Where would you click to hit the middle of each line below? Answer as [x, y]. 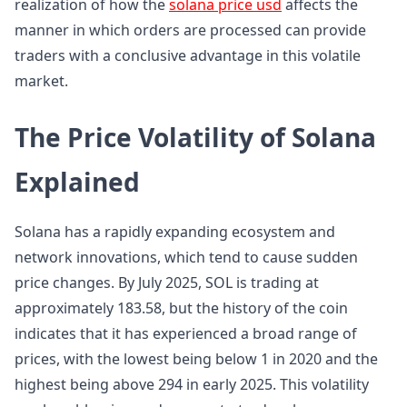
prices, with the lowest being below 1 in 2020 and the [196, 359]
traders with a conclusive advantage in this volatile [188, 55]
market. [41, 81]
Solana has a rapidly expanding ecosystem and [175, 232]
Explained [77, 182]
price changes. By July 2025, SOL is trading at [167, 283]
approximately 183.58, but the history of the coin [181, 308]
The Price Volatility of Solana [195, 137]
